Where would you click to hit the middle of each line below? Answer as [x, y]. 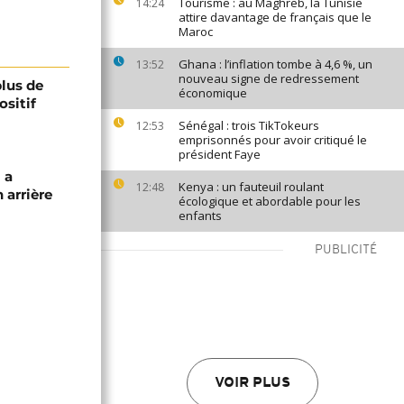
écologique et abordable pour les [270, 201]
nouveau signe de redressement [269, 78]
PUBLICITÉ [346, 250]
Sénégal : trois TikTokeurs [249, 125]
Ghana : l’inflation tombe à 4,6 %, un [275, 64]
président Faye [220, 154]
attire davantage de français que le [275, 17]
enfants [200, 216]
